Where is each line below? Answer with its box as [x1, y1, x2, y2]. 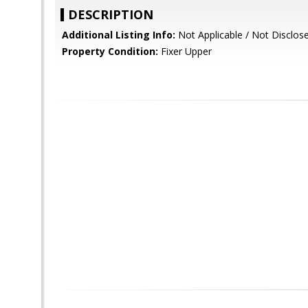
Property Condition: [62, 45, 158, 58]
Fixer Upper [158, 45, 212, 58]
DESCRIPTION [68, 6, 153, 23]
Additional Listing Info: [62, 28, 175, 41]
